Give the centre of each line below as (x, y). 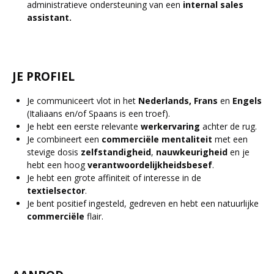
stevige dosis (54, 152)
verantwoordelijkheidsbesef (150, 165)
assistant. (49, 17)
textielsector (56, 191)
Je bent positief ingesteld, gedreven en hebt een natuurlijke (143, 203)
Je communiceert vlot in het (83, 101)
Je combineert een (64, 139)
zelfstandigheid (116, 152)
